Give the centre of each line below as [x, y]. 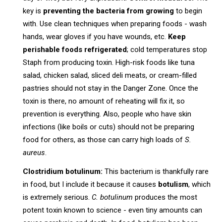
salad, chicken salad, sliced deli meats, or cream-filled [110, 75]
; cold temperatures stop [167, 49]
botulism [173, 184]
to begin [188, 11]
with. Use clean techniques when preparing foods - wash [115, 24]
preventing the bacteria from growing [109, 11]
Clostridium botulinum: [63, 171]
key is [33, 11]
